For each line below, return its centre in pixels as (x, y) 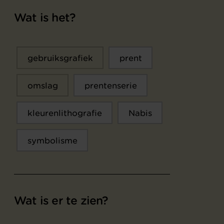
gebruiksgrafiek (60, 58)
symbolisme (52, 140)
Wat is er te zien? (61, 200)
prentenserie (110, 85)
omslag (42, 85)
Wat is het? (45, 17)
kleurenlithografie (64, 113)
